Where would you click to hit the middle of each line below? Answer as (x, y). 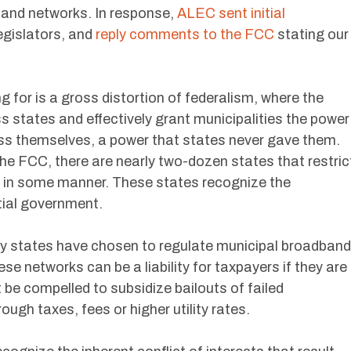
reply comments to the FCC (185, 34)
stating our (311, 34)
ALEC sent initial (231, 13)
